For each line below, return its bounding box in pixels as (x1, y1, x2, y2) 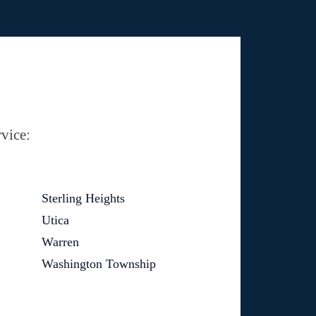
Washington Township (41, 257, 156, 271)
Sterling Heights (41, 191, 125, 205)
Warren (41, 235, 79, 249)
